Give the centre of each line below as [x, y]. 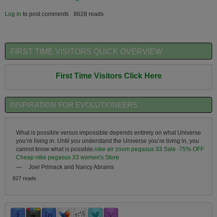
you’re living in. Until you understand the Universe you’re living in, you [107, 140]
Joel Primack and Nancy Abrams [71, 167]
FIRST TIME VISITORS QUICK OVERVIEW [86, 51]
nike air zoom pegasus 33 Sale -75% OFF [149, 149]
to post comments [45, 14]
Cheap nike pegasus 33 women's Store [67, 157]
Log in [13, 14]
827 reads [25, 178]
